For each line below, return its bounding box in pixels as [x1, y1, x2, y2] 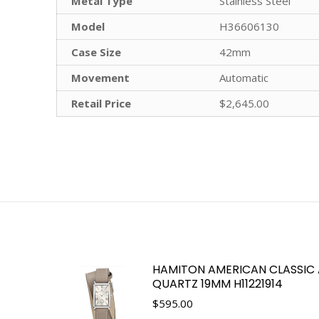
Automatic [219, 70, 268, 85]
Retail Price [71, 95, 131, 110]
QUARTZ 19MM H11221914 [152, 275, 283, 292]
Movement [71, 70, 130, 85]
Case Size [71, 44, 121, 59]
